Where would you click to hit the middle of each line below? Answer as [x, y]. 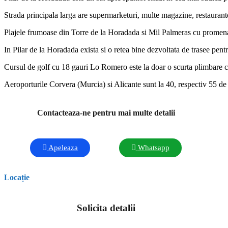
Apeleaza [63, 147]
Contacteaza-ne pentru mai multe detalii [106, 112]
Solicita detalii [106, 208]
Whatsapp [153, 147]
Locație [17, 178]
